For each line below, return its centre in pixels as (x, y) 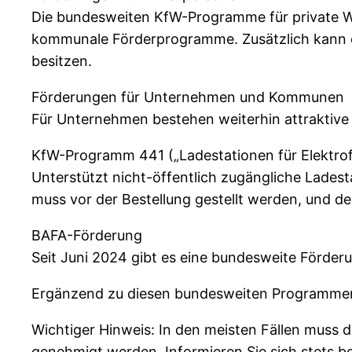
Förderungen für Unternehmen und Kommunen (188, 97)
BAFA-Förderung (87, 235)
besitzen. (62, 60)
